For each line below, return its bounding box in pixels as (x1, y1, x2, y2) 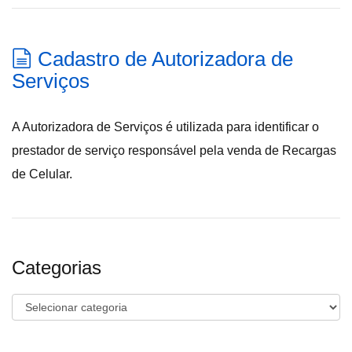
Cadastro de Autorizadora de (38, 47, 293, 71)
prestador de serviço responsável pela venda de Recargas (12, 144, 336, 157)
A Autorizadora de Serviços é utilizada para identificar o (12, 120, 319, 134)
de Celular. (12, 167, 72, 181)
